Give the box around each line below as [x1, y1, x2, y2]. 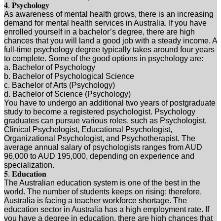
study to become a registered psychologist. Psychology [4, 107, 195, 116]
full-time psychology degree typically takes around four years [4, 45, 215, 54]
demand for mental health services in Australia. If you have [4, 18, 207, 27]
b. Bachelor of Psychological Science [4, 72, 134, 80]
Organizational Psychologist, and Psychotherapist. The [4, 134, 195, 143]
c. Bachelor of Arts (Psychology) [4, 80, 115, 89]
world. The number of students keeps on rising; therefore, [4, 187, 202, 196]
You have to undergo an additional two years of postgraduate [4, 98, 216, 107]
